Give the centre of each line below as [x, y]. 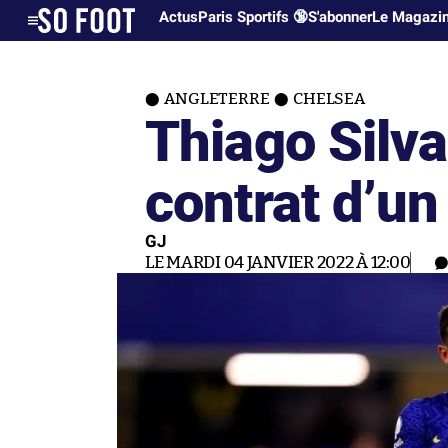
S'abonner [340, 17]
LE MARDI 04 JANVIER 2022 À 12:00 [278, 262]
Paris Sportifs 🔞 [253, 17]
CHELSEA [329, 99]
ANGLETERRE [217, 99]
